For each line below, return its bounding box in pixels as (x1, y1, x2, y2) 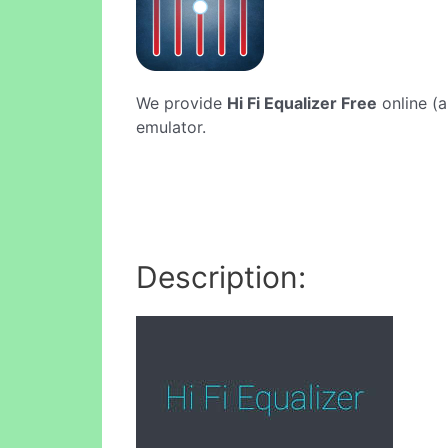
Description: (136, 258, 306, 295)
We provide (136, 93, 227, 113)
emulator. (136, 117, 206, 137)
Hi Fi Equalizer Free (227, 93, 377, 113)
